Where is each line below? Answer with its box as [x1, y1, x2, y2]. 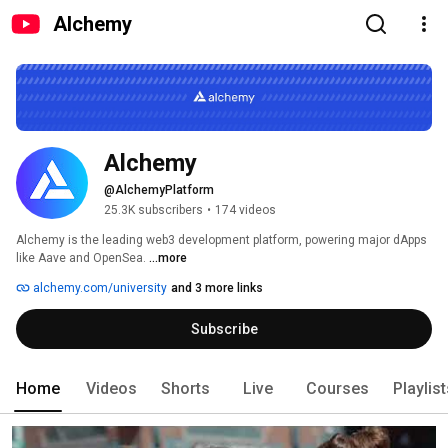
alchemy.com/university [30, 281, 167, 296]
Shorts [161, 379, 210, 399]
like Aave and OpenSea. [16, 251, 149, 266]
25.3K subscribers [104, 203, 203, 218]
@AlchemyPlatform [104, 183, 214, 198]
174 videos [215, 203, 276, 218]
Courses [306, 379, 369, 399]
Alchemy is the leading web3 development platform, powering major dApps [16, 233, 427, 248]
